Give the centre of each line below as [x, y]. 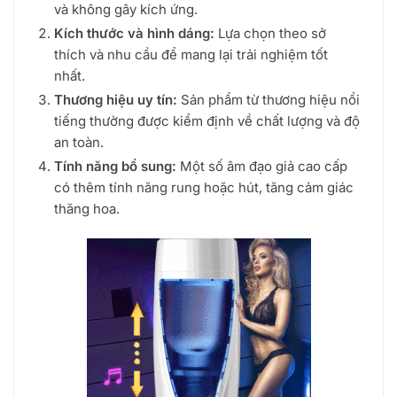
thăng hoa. [87, 208]
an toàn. [79, 142]
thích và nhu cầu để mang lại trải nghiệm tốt [191, 54]
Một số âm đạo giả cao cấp [262, 166]
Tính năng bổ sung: [115, 166]
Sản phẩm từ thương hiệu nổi [269, 99]
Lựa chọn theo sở [270, 33]
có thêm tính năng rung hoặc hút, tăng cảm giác [204, 187]
